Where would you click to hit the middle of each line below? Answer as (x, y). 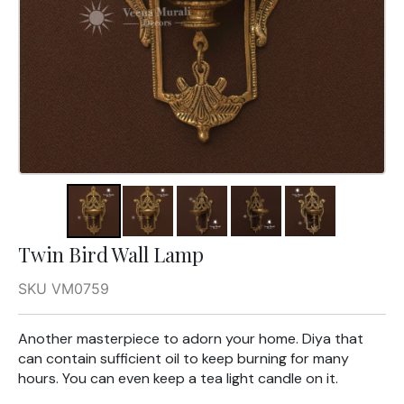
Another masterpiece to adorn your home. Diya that (191, 338)
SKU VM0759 (64, 288)
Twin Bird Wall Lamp (111, 254)
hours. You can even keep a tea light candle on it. (178, 378)
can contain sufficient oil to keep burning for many (184, 358)
